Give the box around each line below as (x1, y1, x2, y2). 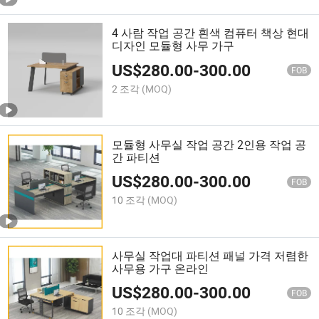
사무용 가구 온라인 (112, 260, 209, 276)
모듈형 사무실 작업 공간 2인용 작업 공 (112, 136, 307, 152)
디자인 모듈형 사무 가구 (112, 38, 235, 54)
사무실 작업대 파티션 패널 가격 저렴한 (112, 247, 309, 263)
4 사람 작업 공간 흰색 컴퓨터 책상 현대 (112, 25, 310, 41)
